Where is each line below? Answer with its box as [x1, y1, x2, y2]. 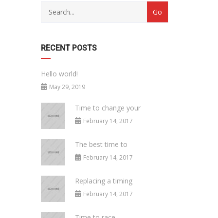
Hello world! [40, 69, 78, 78]
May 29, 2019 [49, 83, 85, 91]
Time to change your [74, 103, 141, 112]
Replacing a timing [74, 176, 132, 185]
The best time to [74, 140, 127, 149]
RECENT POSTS [40, 43, 97, 53]
